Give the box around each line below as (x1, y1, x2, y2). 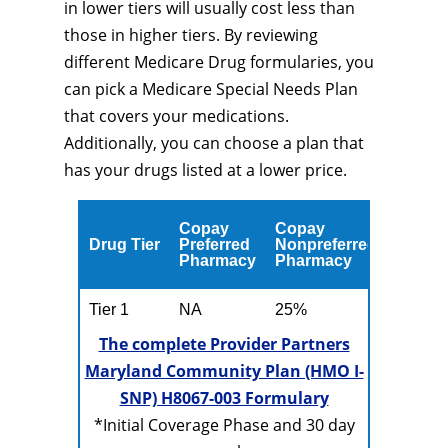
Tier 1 (89, 301, 130, 318)
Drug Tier (89, 236, 161, 253)
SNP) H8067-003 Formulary (119, 387, 329, 409)
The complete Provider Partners (98, 333, 350, 355)
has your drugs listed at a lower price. (64, 159, 347, 181)
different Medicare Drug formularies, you (64, 51, 374, 73)
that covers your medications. (64, 105, 289, 127)
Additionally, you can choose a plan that (64, 132, 364, 154)
